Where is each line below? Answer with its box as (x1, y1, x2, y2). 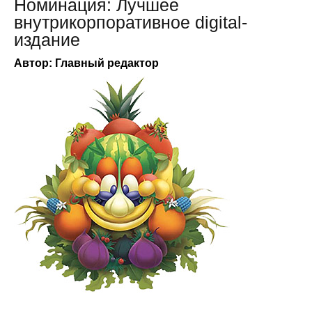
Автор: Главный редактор (14, 56, 159, 69)
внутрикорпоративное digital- (14, 13, 247, 32)
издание (14, 30, 80, 49)
